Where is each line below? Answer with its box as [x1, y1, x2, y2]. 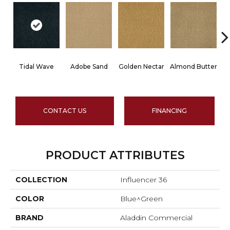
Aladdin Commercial [120, 213, 193, 222]
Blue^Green [120, 194, 163, 203]
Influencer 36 [120, 175, 167, 184]
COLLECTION [15, 175, 67, 184]
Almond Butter [170, 63, 217, 71]
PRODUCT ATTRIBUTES [45, 148, 185, 162]
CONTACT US [43, 106, 86, 114]
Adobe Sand [70, 63, 108, 71]
